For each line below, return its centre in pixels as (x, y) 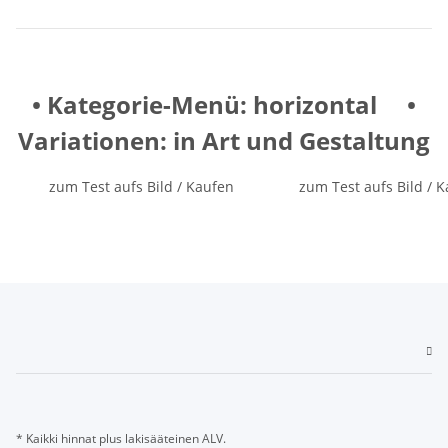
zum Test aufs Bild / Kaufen (141, 186)
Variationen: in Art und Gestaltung (224, 140)
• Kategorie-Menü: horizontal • (224, 104)
